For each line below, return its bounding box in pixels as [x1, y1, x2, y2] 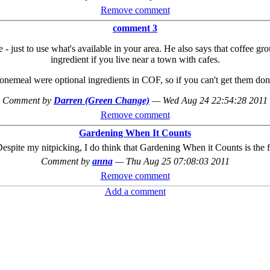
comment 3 [113, 23, 157, 33]
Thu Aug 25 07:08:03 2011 [125, 156, 230, 167]
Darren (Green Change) [54, 95, 149, 105]
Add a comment [104, 186, 166, 197]
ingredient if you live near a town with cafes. [50, 54, 220, 64]
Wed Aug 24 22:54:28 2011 [163, 95, 268, 105]
